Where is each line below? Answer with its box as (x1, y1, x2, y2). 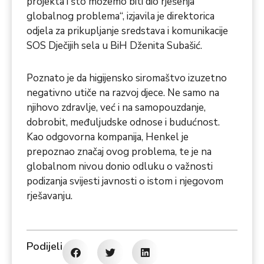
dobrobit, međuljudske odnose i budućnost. (27, 115, 220, 129)
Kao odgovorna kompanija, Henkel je (27, 130, 189, 144)
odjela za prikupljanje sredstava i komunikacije (27, 24, 228, 38)
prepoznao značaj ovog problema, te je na (27, 144, 212, 159)
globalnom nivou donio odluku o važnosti (27, 159, 213, 173)
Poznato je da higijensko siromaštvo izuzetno (27, 71, 227, 85)
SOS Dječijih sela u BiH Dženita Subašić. (27, 39, 202, 53)
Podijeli (27, 239, 62, 253)
